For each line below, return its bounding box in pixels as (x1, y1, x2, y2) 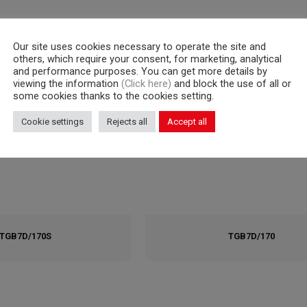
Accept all (167, 116, 207, 127)
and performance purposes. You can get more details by (13, 64, 267, 77)
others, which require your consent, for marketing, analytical (13, 52, 282, 65)
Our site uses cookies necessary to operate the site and (13, 40, 266, 53)
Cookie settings (21, 116, 84, 127)
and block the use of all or (174, 77, 291, 90)
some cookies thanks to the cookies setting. (13, 89, 214, 102)
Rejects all (107, 116, 147, 127)
